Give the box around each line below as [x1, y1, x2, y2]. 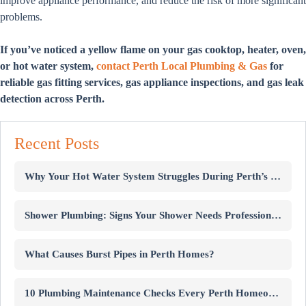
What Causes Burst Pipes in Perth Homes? [25, 248, 214, 260]
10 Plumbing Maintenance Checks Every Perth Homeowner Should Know [268, 287, 279, 298]
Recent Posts [14, 134, 99, 152]
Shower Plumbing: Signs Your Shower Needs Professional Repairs [271, 209, 281, 221]
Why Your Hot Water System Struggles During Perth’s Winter [270, 170, 281, 182]
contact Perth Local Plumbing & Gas [96, 59, 267, 72]
